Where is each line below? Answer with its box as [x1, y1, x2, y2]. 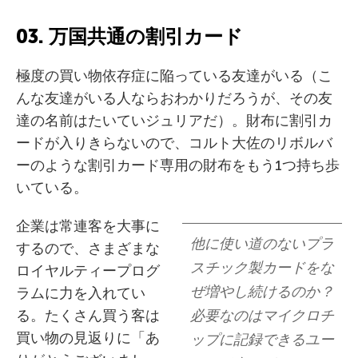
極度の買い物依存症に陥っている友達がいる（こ [16, 67, 332, 85]
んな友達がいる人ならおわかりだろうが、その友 [16, 89, 332, 107]
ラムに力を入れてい [16, 284, 145, 302]
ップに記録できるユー [190, 331, 334, 348]
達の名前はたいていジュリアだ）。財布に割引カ [16, 112, 332, 129]
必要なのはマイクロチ [190, 307, 334, 324]
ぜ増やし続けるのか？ [190, 283, 334, 300]
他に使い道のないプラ [190, 235, 334, 253]
